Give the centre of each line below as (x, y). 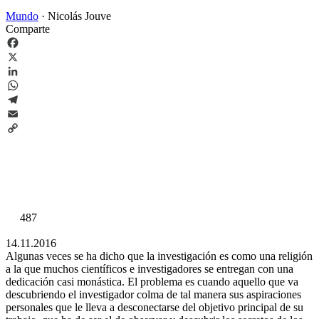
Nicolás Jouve (79, 16)
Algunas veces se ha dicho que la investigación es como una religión (159, 256)
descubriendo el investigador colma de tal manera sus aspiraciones (153, 294)
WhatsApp (30, 99)
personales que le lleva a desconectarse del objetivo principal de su (155, 307)
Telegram (27, 113)
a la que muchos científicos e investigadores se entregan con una (150, 268)
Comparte (28, 28)
